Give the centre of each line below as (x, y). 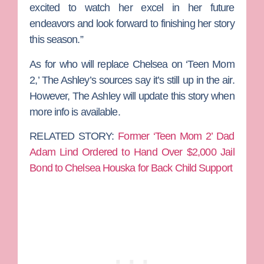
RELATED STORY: (74, 136)
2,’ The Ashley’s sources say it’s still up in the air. (132, 80)
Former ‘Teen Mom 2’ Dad (176, 136)
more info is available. (76, 112)
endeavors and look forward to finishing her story (132, 24)
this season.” (56, 40)
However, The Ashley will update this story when (132, 96)
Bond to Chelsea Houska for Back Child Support (131, 168)
